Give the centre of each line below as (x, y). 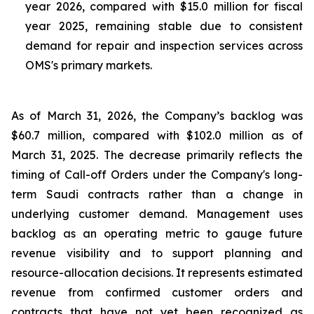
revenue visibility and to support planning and (157, 253)
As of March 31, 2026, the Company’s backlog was (157, 116)
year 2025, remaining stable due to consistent (164, 26)
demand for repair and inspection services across (164, 46)
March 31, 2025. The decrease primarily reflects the (157, 155)
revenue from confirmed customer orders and (157, 292)
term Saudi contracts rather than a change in (157, 194)
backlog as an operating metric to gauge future (157, 233)
